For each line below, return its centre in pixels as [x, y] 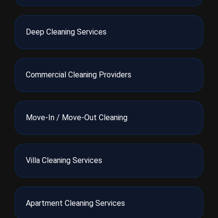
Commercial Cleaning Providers [79, 75]
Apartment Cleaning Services [75, 203]
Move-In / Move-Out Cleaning [77, 118]
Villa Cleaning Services [64, 160]
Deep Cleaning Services [66, 32]
